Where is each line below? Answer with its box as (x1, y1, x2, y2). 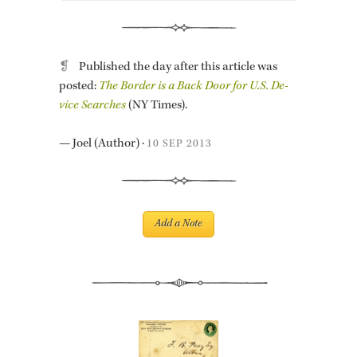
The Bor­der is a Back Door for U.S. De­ (99, 80, 288, 94)
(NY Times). (126, 100, 187, 113)
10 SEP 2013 (147, 139, 212, 151)
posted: (59, 80, 99, 94)
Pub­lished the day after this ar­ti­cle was (79, 61, 277, 75)
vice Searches (59, 100, 126, 113)
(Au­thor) (94, 138, 139, 151)
